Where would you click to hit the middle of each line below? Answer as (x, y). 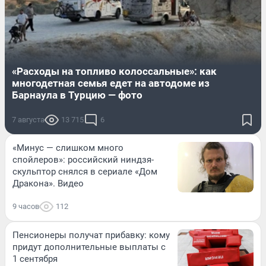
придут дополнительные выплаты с (89, 247)
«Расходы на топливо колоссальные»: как (114, 71)
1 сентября (35, 259)
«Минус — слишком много (68, 148)
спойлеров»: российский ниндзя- (83, 159)
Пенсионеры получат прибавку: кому (91, 235)
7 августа (28, 119)
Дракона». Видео (48, 183)
